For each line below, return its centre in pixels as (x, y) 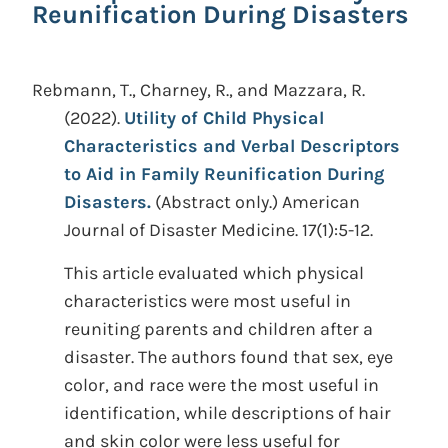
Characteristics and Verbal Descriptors (232, 146)
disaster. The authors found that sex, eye (228, 357)
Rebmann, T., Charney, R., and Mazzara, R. (198, 90)
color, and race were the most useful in (221, 385)
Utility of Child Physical (224, 118)
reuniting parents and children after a (218, 329)
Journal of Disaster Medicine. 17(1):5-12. (218, 230)
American (321, 202)
